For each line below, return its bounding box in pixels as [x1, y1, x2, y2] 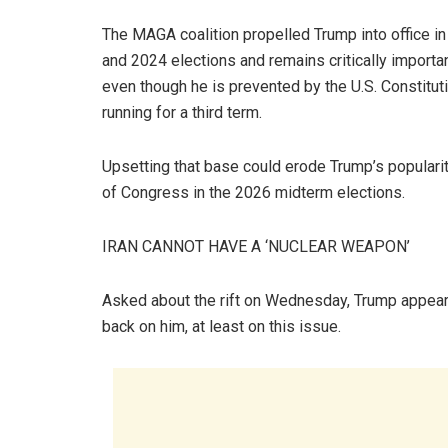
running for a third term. [102, 103, 262, 122]
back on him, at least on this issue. [102, 317, 341, 336]
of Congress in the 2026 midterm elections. [102, 183, 405, 202]
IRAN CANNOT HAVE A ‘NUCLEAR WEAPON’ [102, 237, 410, 256]
